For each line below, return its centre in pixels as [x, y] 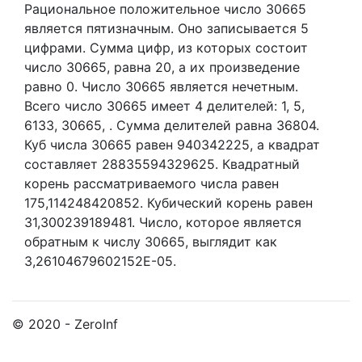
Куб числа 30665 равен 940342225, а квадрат [172, 145]
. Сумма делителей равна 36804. [214, 125]
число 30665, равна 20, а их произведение [162, 67]
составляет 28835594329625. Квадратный [162, 164]
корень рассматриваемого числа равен [152, 183]
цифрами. [55, 48]
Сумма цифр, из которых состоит [197, 48]
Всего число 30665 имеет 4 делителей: [153, 106]
